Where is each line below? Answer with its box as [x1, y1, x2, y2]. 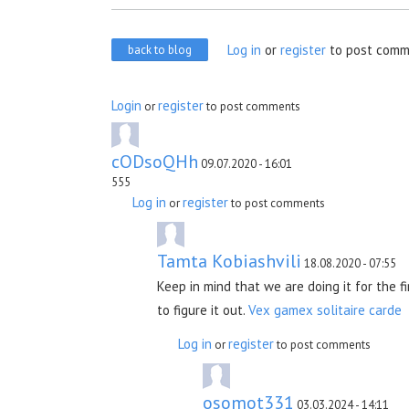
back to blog [128, 42, 192, 58]
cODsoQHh [111, 150, 198, 173]
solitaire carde [317, 301, 402, 319]
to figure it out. [157, 301, 248, 319]
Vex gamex [248, 301, 313, 319]
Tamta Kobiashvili [157, 249, 301, 273]
